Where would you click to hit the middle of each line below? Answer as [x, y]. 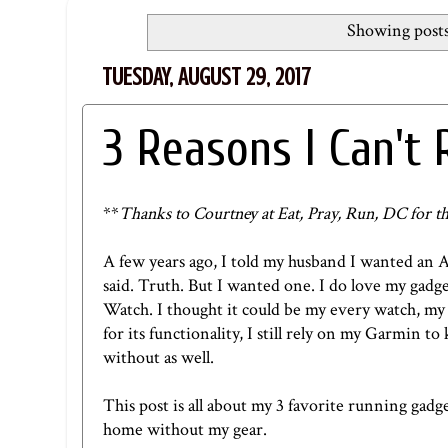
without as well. [158, 358]
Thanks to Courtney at [198, 214]
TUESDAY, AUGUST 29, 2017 [206, 76]
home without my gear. [185, 430]
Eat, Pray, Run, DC [341, 214]
